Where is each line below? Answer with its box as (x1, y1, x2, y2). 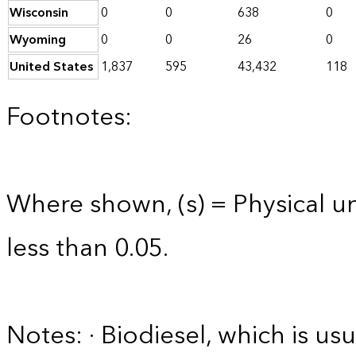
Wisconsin (10, 2, 68, 25)
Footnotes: (6, 95, 132, 140)
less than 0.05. (6, 226, 168, 271)
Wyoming (10, 29, 66, 52)
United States (10, 56, 93, 79)
